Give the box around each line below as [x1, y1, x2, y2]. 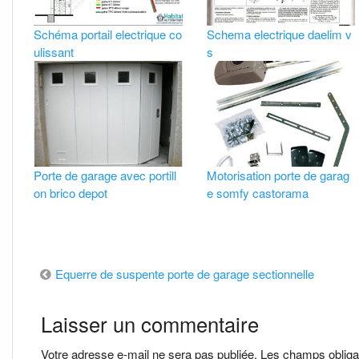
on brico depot [34, 184, 108, 201]
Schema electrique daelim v [206, 26, 352, 43]
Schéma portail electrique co [34, 26, 183, 43]
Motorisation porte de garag [206, 166, 349, 184]
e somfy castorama [206, 184, 309, 201]
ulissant [34, 43, 75, 61]
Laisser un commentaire [40, 309, 259, 338]
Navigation [33, 260, 155, 298]
